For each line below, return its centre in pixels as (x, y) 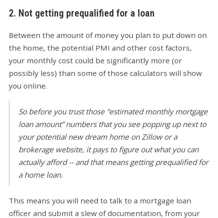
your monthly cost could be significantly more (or (95, 61)
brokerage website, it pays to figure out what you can (109, 150)
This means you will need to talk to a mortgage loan (100, 201)
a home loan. (41, 175)
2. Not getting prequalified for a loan (82, 14)
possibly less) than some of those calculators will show (105, 73)
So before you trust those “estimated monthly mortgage (113, 112)
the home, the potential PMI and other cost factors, (100, 48)
